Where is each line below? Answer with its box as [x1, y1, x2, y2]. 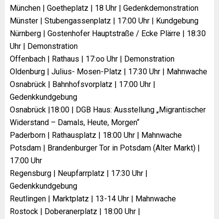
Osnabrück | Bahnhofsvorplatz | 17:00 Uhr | [10, 79, 155, 89]
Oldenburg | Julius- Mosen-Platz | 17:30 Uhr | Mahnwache [10, 66, 207, 76]
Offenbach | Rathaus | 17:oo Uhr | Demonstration [10, 54, 175, 64]
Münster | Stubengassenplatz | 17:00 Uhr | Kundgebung [10, 16, 198, 25]
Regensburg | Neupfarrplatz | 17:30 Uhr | [10, 168, 148, 178]
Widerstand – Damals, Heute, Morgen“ [10, 117, 139, 127]
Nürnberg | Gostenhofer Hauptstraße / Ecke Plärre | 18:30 [10, 28, 206, 38]
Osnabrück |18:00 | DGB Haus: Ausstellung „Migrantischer [10, 105, 206, 114]
